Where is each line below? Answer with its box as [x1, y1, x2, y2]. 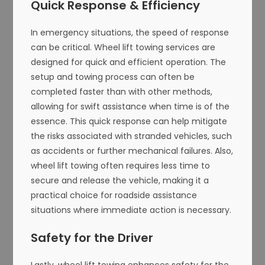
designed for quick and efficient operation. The [31, 56, 227, 68]
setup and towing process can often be [31, 70, 195, 83]
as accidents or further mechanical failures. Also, [31, 144, 234, 157]
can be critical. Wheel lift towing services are [31, 41, 216, 53]
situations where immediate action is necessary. [31, 203, 232, 216]
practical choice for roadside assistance [31, 189, 198, 201]
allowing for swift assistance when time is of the [31, 100, 230, 112]
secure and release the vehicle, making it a [31, 174, 209, 186]
